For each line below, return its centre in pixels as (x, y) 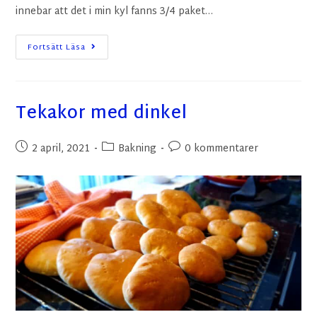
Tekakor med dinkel (102, 114)
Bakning (138, 149)
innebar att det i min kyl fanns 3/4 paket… (115, 12)
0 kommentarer (222, 149)
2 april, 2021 (61, 149)
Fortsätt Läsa (57, 48)
